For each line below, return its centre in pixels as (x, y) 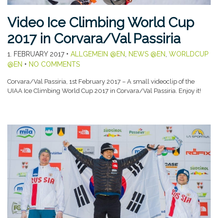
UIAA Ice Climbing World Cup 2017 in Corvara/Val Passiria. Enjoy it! (104, 91)
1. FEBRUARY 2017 (36, 54)
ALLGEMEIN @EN (98, 54)
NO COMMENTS (54, 64)
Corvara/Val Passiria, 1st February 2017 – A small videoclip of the (101, 82)
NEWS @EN (147, 54)
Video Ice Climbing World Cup (101, 23)
